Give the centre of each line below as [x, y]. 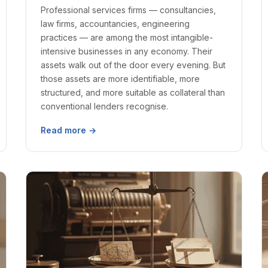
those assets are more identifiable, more [120, 79]
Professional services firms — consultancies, [128, 10]
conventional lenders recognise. [104, 106]
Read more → [68, 130]
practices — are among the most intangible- [127, 37]
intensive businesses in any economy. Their [126, 51]
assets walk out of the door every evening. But [133, 65]
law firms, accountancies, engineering [115, 24]
